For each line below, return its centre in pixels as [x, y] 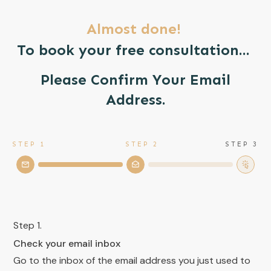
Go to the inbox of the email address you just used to [132, 260]
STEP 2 [140, 144]
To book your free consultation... [135, 50]
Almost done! [135, 29]
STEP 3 [240, 144]
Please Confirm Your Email [135, 80]
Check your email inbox [67, 243]
